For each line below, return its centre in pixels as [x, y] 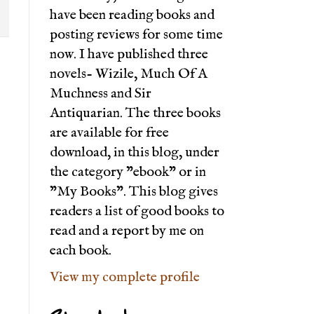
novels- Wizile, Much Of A [129, 74]
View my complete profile [125, 278]
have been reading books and [132, 15]
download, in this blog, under [135, 153]
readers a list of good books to [137, 212]
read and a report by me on [127, 231]
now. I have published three [129, 55]
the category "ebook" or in [128, 172]
